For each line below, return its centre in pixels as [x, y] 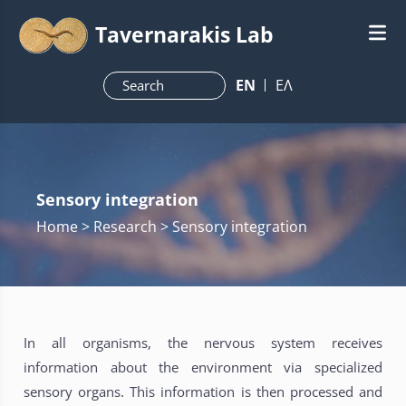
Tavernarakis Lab [185, 34]
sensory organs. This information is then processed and [203, 391]
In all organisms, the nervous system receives [203, 342]
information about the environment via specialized [203, 367]
